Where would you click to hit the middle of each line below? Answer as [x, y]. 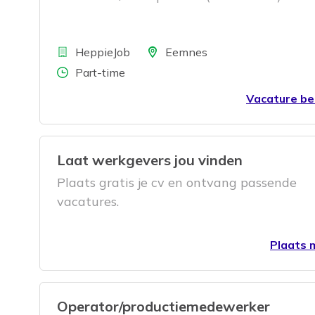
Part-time [100, 72]
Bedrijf [58, 51]
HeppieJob [103, 52]
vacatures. [88, 201]
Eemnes [186, 52]
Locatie [150, 51]
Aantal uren [73, 71]
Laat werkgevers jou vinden [150, 160]
